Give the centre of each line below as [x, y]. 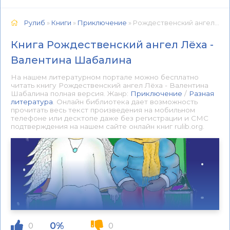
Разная [202, 93]
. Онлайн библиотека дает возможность [125, 102]
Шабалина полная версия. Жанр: [71, 93]
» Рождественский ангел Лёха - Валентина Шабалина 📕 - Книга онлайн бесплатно [171, 23]
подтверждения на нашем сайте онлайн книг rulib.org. [108, 126]
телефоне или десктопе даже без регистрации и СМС [110, 118]
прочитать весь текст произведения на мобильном [103, 110]
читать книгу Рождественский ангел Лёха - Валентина [110, 85]
